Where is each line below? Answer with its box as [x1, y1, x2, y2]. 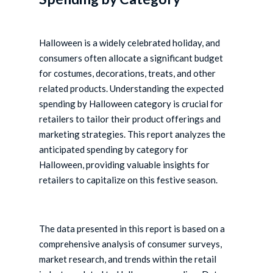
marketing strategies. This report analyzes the [39, 129, 226, 140]
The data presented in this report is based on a [39, 223, 225, 235]
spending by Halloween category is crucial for [39, 98, 224, 110]
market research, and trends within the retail [39, 253, 217, 265]
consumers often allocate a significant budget [39, 52, 224, 64]
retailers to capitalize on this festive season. [39, 174, 218, 186]
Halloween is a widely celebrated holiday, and [39, 37, 221, 49]
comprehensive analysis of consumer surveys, [39, 238, 222, 250]
